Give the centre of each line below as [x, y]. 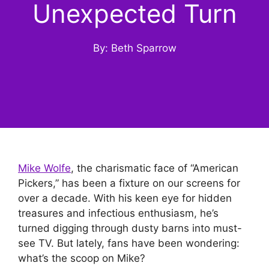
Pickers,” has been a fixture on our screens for [129, 183]
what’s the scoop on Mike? [82, 258]
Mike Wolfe [44, 168]
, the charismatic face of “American [155, 168]
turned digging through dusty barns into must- [130, 228]
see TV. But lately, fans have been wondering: [129, 243]
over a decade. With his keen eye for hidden [125, 198]
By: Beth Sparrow [134, 48]
